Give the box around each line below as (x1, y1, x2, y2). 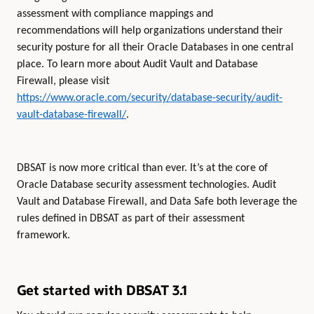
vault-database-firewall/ (17, 109, 126, 121)
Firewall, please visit (17, 75, 109, 87)
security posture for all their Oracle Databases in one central (17, 41, 294, 53)
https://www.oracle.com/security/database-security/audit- (17, 92, 282, 104)
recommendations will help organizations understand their (17, 25, 283, 36)
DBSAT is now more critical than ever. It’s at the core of (17, 163, 268, 175)
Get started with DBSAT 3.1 (17, 280, 187, 299)
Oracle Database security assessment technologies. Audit (17, 179, 276, 191)
